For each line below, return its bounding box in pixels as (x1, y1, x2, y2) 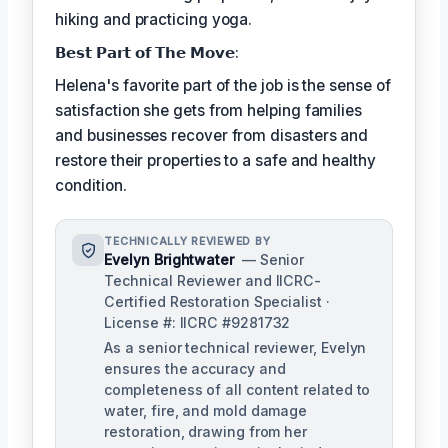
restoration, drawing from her (104, 423, 308, 441)
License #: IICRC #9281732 (104, 314, 291, 332)
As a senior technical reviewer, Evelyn (104, 339, 367, 357)
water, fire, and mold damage (104, 402, 308, 420)
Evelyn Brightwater (104, 251, 234, 269)
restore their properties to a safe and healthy (55, 151, 376, 171)
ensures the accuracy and (104, 360, 286, 378)
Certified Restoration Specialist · (104, 293, 330, 311)
